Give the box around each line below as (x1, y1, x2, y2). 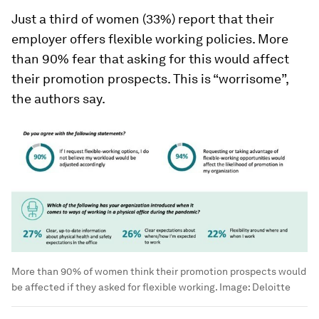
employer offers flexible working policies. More (11, 31, 288, 46)
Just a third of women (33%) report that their (11, 11, 274, 26)
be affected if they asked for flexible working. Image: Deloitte (11, 281, 291, 293)
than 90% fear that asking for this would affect (11, 51, 289, 66)
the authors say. (11, 90, 105, 106)
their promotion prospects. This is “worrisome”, (11, 70, 288, 86)
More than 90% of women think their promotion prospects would (11, 266, 306, 278)
